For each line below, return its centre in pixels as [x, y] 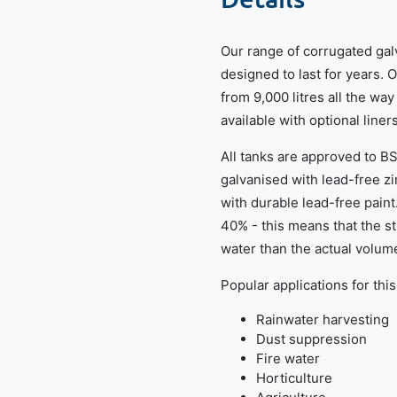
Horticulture [294, 378]
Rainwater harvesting [323, 319]
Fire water [288, 358]
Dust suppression [311, 339]
